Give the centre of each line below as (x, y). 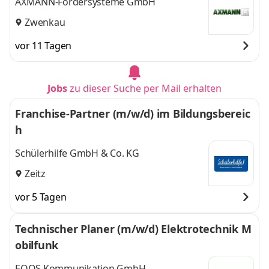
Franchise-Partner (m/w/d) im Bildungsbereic (132, 113)
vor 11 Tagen (43, 46)
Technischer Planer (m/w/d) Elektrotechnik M (133, 229)
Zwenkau (45, 22)
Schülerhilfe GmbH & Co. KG (77, 153)
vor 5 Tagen (41, 197)
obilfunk (37, 245)
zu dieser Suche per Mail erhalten (146, 88)
